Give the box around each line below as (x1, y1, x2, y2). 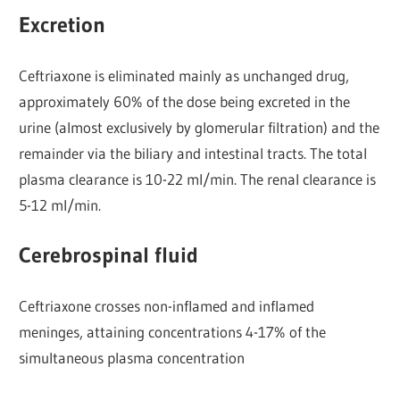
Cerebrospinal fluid (19, 242, 199, 269)
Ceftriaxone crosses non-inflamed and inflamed (19, 296, 315, 315)
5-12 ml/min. (19, 195, 102, 214)
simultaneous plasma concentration (19, 347, 246, 367)
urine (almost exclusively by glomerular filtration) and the (19, 117, 380, 137)
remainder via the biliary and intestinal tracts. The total (19, 143, 368, 162)
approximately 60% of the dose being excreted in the (19, 91, 351, 111)
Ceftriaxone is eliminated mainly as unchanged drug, (19, 65, 350, 85)
